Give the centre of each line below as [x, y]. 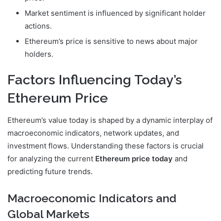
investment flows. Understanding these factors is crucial [106, 146]
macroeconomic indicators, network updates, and [93, 133]
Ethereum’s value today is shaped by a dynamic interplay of [110, 120]
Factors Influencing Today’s [95, 80]
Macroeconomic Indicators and [92, 198]
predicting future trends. [50, 171]
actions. [38, 26]
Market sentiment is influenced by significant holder [115, 13]
